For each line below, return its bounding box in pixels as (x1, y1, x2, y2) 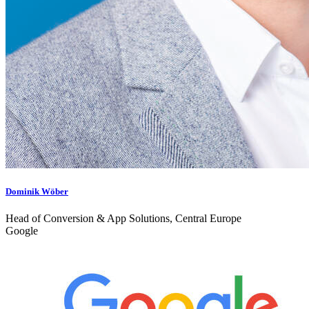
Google (6, 225, 38, 237)
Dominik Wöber (6, 186, 68, 197)
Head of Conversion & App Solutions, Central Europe (6, 212, 241, 225)
